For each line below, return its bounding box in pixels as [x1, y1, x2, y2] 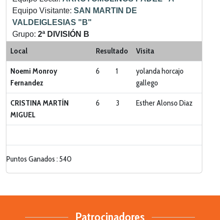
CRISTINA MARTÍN [10, 98, 69, 108]
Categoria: [12, 42, 51, 50]
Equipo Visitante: [12, 6, 74, 15]
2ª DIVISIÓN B [38, 30, 89, 38]
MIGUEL [10, 110, 35, 119]
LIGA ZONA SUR [51, 42, 112, 50]
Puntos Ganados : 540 [6, 154, 72, 164]
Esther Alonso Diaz [136, 98, 192, 108]
